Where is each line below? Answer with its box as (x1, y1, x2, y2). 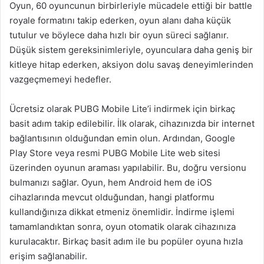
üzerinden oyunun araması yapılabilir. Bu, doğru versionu (9, 162, 246, 173)
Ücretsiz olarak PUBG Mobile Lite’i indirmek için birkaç (9, 103, 235, 114)
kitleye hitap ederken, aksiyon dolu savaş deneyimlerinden (9, 59, 253, 70)
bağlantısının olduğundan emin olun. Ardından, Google (9, 133, 235, 144)
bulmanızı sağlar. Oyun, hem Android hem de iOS (9, 177, 212, 188)
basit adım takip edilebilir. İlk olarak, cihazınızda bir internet (9, 118, 255, 129)
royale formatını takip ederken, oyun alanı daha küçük (9, 15, 231, 26)
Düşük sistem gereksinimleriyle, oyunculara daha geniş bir (9, 44, 253, 55)
